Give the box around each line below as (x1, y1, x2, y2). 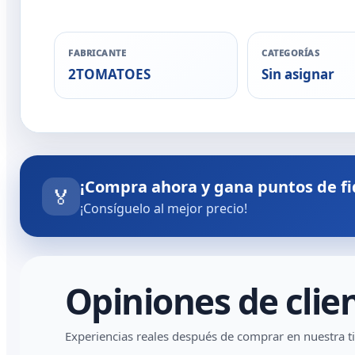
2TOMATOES (68, 65, 151, 83)
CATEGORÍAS (261, 47, 320, 59)
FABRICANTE (68, 47, 127, 59)
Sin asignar (261, 65, 334, 83)
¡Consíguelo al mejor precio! (80, 200, 247, 217)
